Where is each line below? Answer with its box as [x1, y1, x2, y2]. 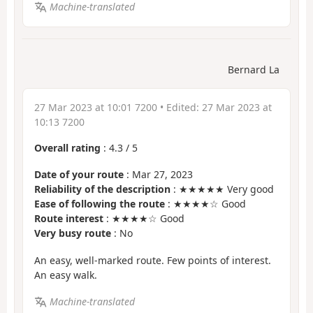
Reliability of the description [34, 182, 170, 196]
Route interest [34, 212, 103, 226]
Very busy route [34, 226, 111, 240]
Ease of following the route [34, 197, 165, 211]
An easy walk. [34, 268, 97, 282]
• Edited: [157, 100, 202, 114]
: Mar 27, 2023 [124, 168, 193, 182]
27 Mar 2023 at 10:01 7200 [34, 100, 157, 114]
